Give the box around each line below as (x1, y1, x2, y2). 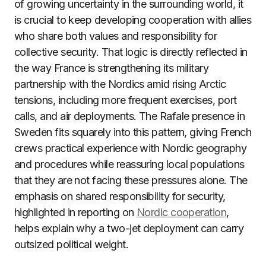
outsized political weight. (14, 238, 128, 251)
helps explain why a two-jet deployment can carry (14, 222, 244, 235)
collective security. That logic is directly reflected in (14, 46, 248, 58)
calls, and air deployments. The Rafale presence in (14, 110, 245, 122)
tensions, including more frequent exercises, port (14, 94, 237, 106)
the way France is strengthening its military (14, 62, 209, 74)
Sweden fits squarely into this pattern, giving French (14, 126, 252, 138)
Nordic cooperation (136, 206, 227, 218)
